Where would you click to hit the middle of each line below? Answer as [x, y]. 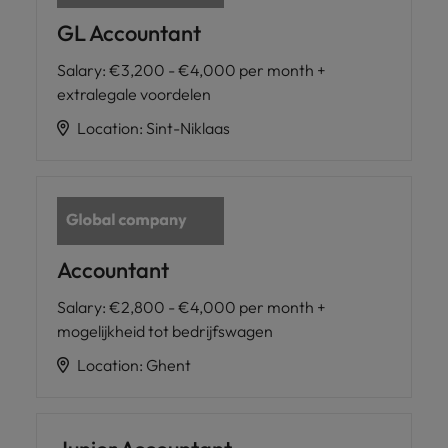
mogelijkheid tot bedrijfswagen [165, 330]
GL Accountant [129, 32]
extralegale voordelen [134, 93]
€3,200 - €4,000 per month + [217, 69]
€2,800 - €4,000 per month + [217, 306]
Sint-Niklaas [188, 127]
